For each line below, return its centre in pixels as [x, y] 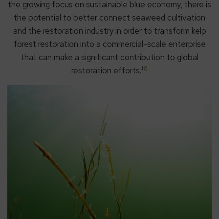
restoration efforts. [106, 71]
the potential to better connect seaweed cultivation [109, 18]
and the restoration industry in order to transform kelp [109, 31]
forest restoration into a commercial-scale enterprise [109, 44]
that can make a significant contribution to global [109, 57]
